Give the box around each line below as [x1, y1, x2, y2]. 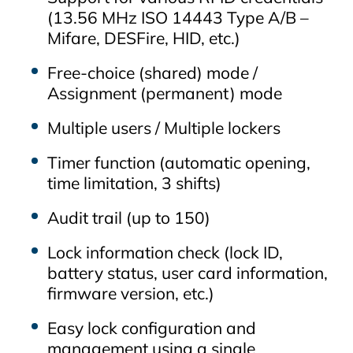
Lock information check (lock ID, [47, 241, 283, 262]
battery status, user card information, [47, 262, 328, 283]
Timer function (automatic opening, [47, 151, 310, 173]
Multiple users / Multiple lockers [47, 117, 281, 138]
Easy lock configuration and [47, 317, 256, 338]
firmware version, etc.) [47, 282, 214, 303]
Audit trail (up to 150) [47, 206, 210, 228]
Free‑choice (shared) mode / [47, 61, 258, 83]
